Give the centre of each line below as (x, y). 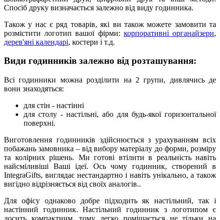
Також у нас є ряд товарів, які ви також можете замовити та (110, 24)
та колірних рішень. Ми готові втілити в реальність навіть (110, 158)
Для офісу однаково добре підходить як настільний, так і (110, 201)
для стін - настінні (54, 106)
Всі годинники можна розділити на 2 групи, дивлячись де (110, 80)
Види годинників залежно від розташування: (100, 61)
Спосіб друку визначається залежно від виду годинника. (99, 7)
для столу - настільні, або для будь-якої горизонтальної (120, 114)
